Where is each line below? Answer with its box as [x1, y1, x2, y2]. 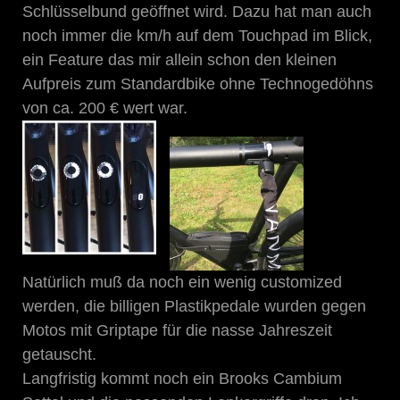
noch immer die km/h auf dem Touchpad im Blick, [22, 26, 372, 45]
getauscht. [22, 345, 96, 363]
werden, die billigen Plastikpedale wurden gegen [22, 296, 366, 315]
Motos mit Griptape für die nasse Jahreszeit [22, 321, 332, 339]
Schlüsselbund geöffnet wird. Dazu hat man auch [22, 2, 371, 21]
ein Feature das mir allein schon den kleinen [22, 50, 337, 69]
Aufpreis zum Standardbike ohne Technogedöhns [22, 74, 373, 93]
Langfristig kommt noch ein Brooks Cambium [22, 369, 342, 387]
